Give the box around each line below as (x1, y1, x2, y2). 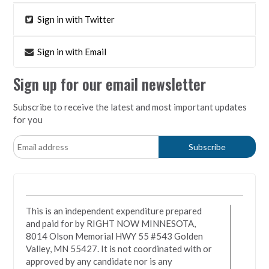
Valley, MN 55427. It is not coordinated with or (26, 243, 213, 254)
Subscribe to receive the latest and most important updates (13, 101, 247, 112)
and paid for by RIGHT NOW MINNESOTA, (26, 217, 196, 229)
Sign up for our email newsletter (13, 73, 207, 95)
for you (13, 113, 43, 125)
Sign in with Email (35, 46, 107, 57)
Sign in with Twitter (35, 13, 115, 25)
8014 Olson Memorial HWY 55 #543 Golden (26, 230, 204, 241)
